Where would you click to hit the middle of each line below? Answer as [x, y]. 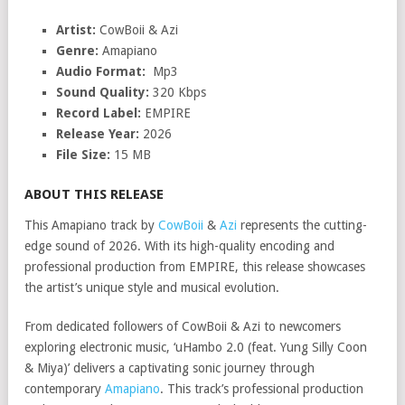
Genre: [77, 51]
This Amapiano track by [91, 226]
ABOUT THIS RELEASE [94, 195]
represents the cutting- [302, 226]
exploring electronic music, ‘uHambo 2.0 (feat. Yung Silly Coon [199, 348]
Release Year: [98, 134]
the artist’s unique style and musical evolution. [152, 288]
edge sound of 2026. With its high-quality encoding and [179, 246]
